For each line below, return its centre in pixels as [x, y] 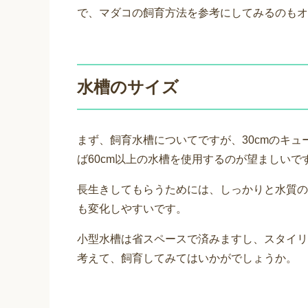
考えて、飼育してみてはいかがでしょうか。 [187, 258]
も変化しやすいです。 [132, 209]
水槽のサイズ [128, 87]
